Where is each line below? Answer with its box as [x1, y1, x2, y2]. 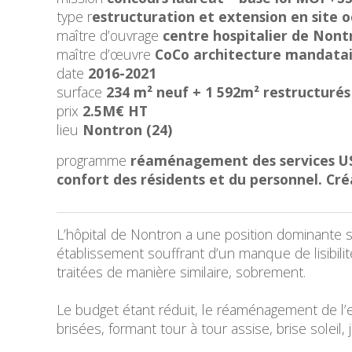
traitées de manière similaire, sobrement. [57, 262, 306, 281]
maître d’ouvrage [57, 26, 163, 45]
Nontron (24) [82, 120, 172, 139]
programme [57, 151, 126, 170]
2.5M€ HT [82, 101, 148, 120]
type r [57, 7, 92, 26]
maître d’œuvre [57, 45, 155, 64]
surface [57, 82, 106, 101]
